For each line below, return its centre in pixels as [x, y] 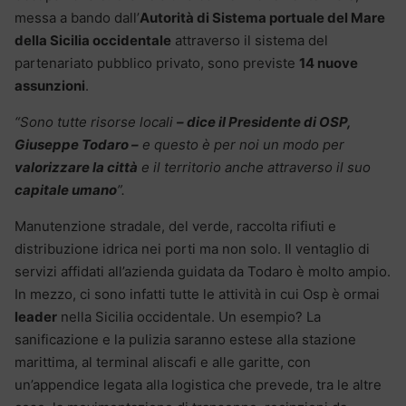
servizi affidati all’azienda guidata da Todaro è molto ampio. [203, 271]
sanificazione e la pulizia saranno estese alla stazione [185, 339]
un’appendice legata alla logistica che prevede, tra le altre [198, 384]
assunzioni [50, 85]
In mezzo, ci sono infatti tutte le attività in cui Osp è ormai [197, 294]
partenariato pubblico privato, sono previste [157, 63]
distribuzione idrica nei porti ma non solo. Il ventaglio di [192, 248]
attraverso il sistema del [250, 40]
